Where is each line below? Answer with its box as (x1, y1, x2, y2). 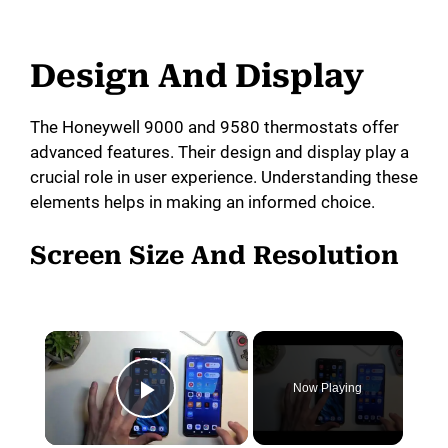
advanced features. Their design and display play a (30, 142, 409, 163)
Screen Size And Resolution (30, 240, 399, 270)
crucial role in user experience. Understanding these (30, 167, 418, 188)
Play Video (146, 399, 286, 435)
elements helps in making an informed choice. (30, 192, 375, 213)
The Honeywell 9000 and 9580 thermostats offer (30, 117, 399, 138)
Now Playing (293, 380, 363, 395)
